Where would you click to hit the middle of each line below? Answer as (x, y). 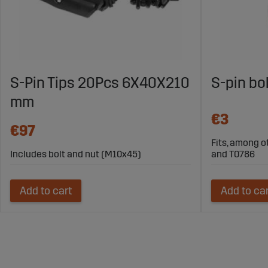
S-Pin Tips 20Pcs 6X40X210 (100, 83)
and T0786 (233, 154)
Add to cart (46, 191)
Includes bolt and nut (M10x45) (76, 154)
